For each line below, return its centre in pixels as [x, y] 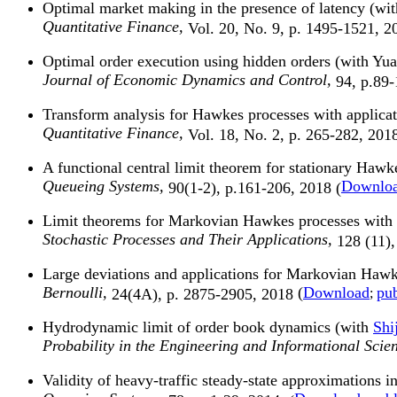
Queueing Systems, [103, 187]
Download [336, 293]
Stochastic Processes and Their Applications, [187, 240]
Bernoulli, [75, 293]
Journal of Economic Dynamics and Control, [189, 80]
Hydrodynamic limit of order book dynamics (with [208, 327]
